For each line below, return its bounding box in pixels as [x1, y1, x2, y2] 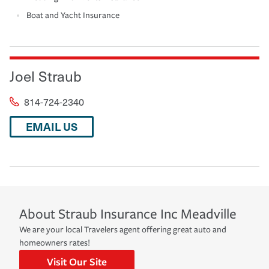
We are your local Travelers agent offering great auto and [19, 224, 226, 235]
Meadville [181, 205, 237, 222]
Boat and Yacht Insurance [26, 10, 119, 20]
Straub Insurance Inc [58, 205, 178, 222]
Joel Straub [10, 64, 82, 86]
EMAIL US [26, 118, 77, 134]
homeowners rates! [19, 237, 90, 248]
